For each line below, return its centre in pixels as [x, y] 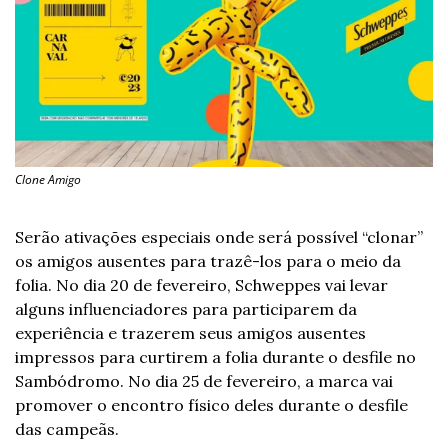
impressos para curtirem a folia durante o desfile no [215, 357]
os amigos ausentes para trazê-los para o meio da [208, 261]
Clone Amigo [48, 180]
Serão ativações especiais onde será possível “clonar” [219, 237]
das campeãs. [67, 429]
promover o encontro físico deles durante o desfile [211, 405]
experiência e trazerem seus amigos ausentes [190, 333]
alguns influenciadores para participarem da [186, 309]
